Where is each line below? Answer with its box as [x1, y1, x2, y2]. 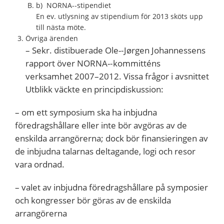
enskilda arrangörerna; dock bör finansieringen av [15, 132, 208, 144]
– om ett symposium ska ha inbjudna [15, 106, 157, 118]
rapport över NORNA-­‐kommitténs [25, 57, 160, 69]
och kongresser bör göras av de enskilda [15, 194, 171, 206]
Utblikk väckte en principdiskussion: [25, 83, 163, 95]
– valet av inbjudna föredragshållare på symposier [15, 181, 208, 193]
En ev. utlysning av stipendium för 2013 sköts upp [36, 11, 203, 21]
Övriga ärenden [25, 33, 78, 43]
